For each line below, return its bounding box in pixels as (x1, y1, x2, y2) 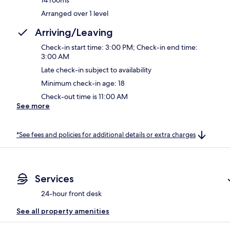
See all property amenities (16, 206, 109, 216)
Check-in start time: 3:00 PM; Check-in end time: (41, 42, 198, 52)
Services (35, 172, 74, 185)
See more (16, 101, 50, 110)
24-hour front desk (41, 189, 102, 199)
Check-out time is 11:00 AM (41, 91, 128, 101)
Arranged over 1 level (41, 8, 108, 18)
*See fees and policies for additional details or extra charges (16, 130, 196, 139)
